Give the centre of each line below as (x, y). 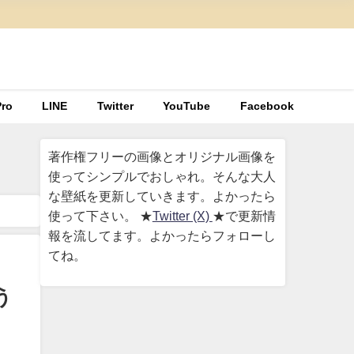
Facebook (267, 106)
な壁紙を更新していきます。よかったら (162, 196)
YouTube (187, 106)
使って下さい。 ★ (100, 215)
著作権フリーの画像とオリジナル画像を (162, 156)
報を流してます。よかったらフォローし (162, 235)
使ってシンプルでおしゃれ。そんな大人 (162, 176)
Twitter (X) (182, 215)
